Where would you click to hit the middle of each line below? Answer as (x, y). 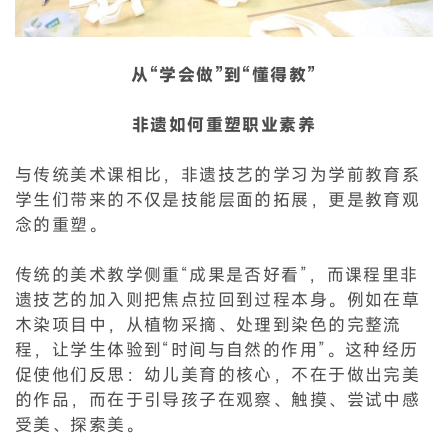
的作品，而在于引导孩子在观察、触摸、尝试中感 (218, 399)
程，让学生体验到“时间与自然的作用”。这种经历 (217, 349)
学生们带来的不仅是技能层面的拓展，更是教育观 (218, 199)
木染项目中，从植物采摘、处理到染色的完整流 (208, 324)
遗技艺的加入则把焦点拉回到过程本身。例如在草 (218, 299)
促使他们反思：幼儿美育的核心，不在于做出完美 (218, 374)
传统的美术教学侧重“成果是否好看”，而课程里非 (217, 274)
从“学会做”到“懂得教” (224, 74)
